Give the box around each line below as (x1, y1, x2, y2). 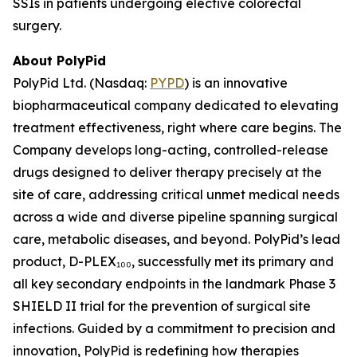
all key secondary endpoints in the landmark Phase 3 (13, 276, 335, 292)
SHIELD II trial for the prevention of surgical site (13, 298, 311, 314)
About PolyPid (13, 53, 106, 69)
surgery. (13, 18, 61, 33)
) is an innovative (184, 75, 288, 91)
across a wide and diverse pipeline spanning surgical (13, 209, 338, 225)
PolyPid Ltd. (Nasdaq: (13, 75, 150, 91)
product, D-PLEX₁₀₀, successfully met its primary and (13, 253, 334, 269)
